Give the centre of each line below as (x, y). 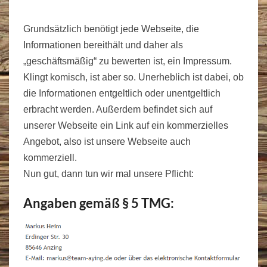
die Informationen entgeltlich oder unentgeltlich (122, 93)
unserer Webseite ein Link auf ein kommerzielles (126, 125)
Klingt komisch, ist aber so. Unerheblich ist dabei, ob (133, 77)
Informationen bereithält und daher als (103, 45)
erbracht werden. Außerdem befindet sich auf (118, 109)
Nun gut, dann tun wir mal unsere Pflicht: (108, 174)
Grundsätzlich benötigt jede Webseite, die (111, 29)
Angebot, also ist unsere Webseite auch (107, 142)
